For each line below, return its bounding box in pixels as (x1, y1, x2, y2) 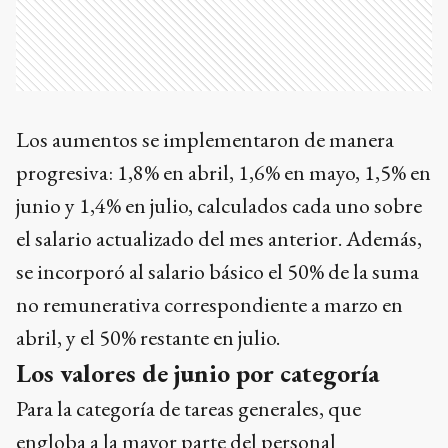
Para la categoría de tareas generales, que (16, 394, 361, 423)
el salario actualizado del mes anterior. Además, (16, 224, 422, 253)
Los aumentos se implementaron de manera (16, 125, 394, 154)
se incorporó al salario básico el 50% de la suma (16, 257, 419, 286)
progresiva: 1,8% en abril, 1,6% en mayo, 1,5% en (16, 158, 431, 187)
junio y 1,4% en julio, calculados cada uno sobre (16, 191, 422, 220)
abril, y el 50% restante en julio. (16, 323, 284, 352)
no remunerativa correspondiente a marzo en (16, 290, 403, 319)
